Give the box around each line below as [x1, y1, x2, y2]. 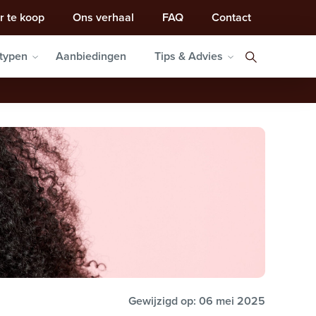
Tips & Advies [154, 48, 223, 64]
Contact [212, 9, 251, 25]
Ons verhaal [73, 9, 134, 25]
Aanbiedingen [56, 48, 126, 64]
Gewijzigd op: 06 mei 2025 [128, 292, 265, 309]
